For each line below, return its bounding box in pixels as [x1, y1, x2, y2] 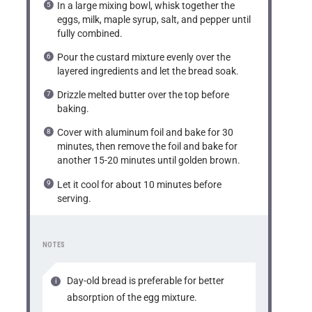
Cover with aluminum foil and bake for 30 [57, 127, 234, 139]
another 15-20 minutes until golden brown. [57, 155, 241, 166]
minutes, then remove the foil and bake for [57, 141, 238, 153]
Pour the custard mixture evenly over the [57, 51, 231, 63]
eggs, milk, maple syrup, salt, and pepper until [57, 13, 251, 25]
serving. [57, 192, 92, 204]
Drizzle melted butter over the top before [57, 89, 230, 101]
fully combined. [57, 27, 123, 39]
